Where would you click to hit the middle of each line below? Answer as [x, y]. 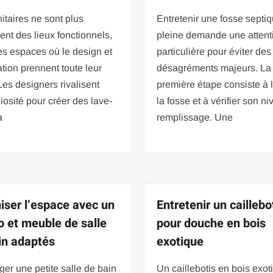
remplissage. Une [195, 117]
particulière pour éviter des [214, 51]
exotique [180, 241]
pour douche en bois [211, 223]
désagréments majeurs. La [214, 68]
